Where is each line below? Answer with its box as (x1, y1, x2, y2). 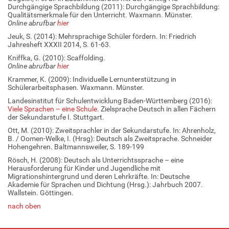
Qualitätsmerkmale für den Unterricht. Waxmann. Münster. (8, 10, 193, 19)
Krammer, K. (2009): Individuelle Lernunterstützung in (8, 75, 176, 83)
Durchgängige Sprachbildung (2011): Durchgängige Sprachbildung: (8, 2, 219, 11)
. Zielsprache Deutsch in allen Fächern (97, 104, 216, 113)
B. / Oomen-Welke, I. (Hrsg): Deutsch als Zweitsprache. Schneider (8, 134, 212, 143)
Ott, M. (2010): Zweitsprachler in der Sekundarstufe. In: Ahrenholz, (8, 126, 216, 134)
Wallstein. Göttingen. (8, 188, 74, 197)
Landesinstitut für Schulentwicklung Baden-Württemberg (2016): (8, 96, 212, 105)
